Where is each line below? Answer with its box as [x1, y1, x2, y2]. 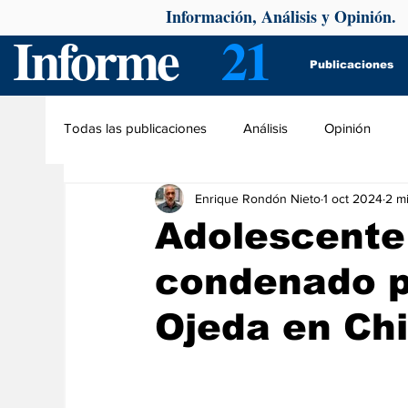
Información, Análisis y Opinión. [166, 5, 402, 28]
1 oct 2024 [323, 190, 382, 206]
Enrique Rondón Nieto [195, 190, 321, 206]
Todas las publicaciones [64, 119, 207, 136]
